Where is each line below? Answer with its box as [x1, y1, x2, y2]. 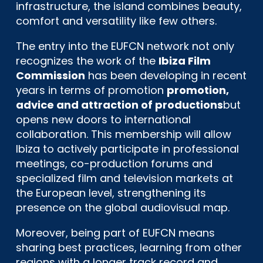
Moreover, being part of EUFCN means [16, 225, 215, 240]
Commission [16, 68, 85, 83]
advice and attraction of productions [16, 97, 223, 112]
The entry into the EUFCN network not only [16, 38, 234, 53]
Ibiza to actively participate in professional [16, 141, 239, 156]
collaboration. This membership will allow [16, 126, 231, 141]
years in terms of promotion [16, 82, 167, 97]
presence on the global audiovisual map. [16, 200, 230, 215]
